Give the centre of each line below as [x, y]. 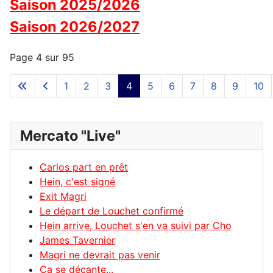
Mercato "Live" [70, 136]
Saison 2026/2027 [75, 27]
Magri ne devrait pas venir [100, 255]
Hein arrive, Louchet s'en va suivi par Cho [136, 226]
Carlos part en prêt [84, 167]
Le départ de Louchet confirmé [112, 211]
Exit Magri [63, 197]
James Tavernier [77, 240]
